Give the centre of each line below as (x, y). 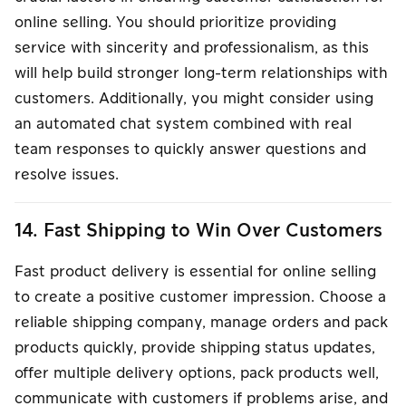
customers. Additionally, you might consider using (194, 98)
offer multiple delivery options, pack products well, (197, 373)
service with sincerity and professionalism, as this (192, 48)
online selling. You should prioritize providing (175, 22)
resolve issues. (67, 174)
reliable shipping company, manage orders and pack (201, 322)
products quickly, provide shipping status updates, (195, 348)
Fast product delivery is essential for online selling (195, 271)
